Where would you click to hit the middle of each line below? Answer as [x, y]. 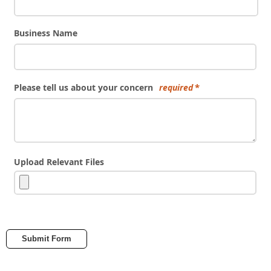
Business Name [45, 33]
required [176, 87]
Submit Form [47, 239]
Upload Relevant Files [59, 162]
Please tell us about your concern [83, 87]
